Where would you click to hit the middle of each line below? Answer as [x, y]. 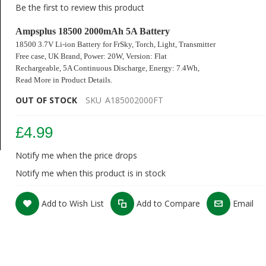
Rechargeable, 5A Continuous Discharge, [82, 68]
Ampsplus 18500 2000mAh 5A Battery [93, 31]
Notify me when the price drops [77, 155]
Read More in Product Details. [64, 80]
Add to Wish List [73, 203]
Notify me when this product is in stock [91, 173]
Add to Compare [169, 203]
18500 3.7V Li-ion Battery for [65, 44]
